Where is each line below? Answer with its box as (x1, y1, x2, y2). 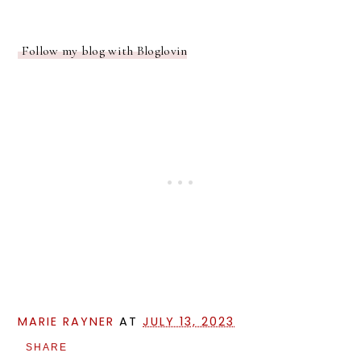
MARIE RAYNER (18, 313, 115, 330)
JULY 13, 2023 (143, 313, 235, 330)
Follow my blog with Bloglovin (18, 42, 188, 59)
